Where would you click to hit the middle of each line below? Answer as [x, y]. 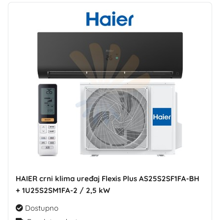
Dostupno [41, 208]
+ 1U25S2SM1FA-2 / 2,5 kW [63, 190]
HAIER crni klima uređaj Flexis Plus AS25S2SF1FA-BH [108, 178]
